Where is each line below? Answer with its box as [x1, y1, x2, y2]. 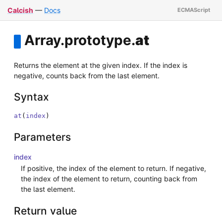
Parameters [14, 130, 71, 143]
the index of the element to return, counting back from [21, 174, 197, 183]
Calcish [7, 6, 33, 14]
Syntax [14, 91, 49, 104]
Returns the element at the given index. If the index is [14, 60, 187, 69]
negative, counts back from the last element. [14, 71, 160, 80]
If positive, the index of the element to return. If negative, [21, 164, 206, 173]
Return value [14, 204, 77, 217]
